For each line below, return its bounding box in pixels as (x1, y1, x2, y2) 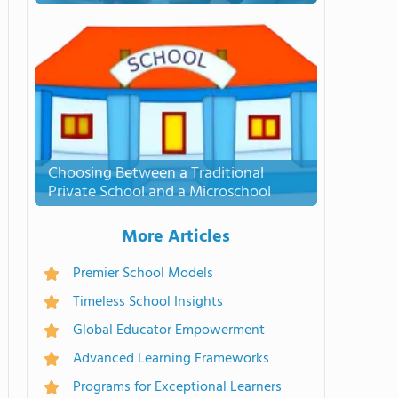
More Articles (122, 223, 230, 251)
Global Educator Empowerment (73, 319, 265, 342)
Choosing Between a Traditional (48, 161, 264, 187)
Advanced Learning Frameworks (73, 347, 269, 370)
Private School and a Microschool (48, 179, 271, 205)
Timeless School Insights (73, 291, 223, 314)
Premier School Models (73, 262, 213, 285)
